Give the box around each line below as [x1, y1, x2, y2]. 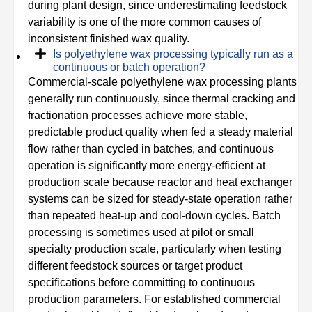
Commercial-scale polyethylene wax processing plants [28, 76, 297, 88]
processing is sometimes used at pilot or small [28, 226, 254, 238]
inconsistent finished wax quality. [28, 33, 189, 45]
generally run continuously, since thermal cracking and [28, 93, 295, 104]
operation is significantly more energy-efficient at [28, 159, 265, 171]
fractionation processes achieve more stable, [28, 109, 247, 121]
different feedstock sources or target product [28, 260, 242, 272]
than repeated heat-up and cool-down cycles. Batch [28, 210, 281, 221]
